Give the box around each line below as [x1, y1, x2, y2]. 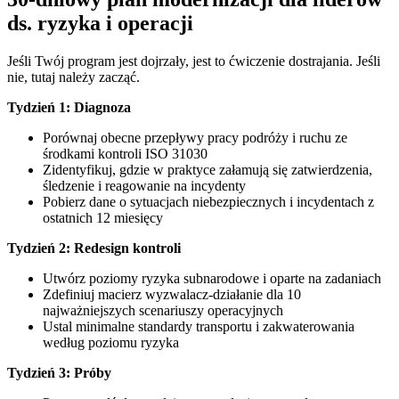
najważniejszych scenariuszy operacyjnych [43, 302, 283, 318]
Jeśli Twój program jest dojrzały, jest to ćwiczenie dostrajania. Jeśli [7, 53, 380, 69]
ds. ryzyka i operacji [7, 11, 193, 35]
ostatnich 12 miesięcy [43, 209, 163, 225]
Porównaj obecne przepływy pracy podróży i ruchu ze [43, 129, 347, 145]
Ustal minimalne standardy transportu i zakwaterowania [43, 318, 354, 334]
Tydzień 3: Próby [7, 364, 111, 380]
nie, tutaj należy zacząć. [7, 69, 140, 85]
